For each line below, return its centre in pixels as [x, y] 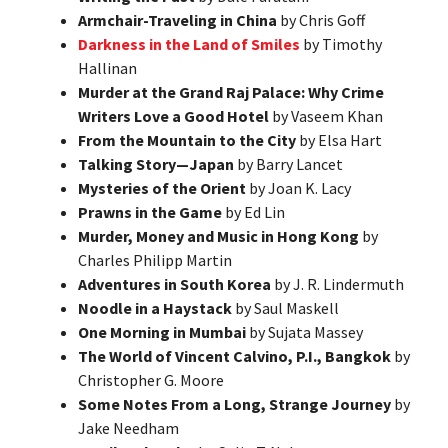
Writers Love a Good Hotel [173, 115]
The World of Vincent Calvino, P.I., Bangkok [234, 355]
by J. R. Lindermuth [337, 283]
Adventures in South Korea [174, 283]
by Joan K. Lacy [298, 187]
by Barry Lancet [288, 163]
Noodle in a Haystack [155, 307]
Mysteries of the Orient [162, 187]
